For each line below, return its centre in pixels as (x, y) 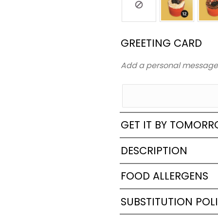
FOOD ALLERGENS (165, 176)
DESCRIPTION (154, 150)
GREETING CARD (162, 43)
